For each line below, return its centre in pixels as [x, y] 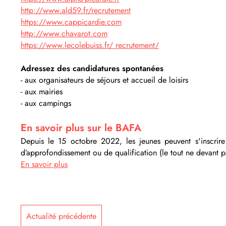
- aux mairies [42, 92]
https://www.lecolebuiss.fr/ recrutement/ [90, 45]
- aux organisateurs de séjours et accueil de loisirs [106, 80]
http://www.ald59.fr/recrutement [76, 10]
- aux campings [46, 103]
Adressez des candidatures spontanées [93, 68]
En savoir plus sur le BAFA [81, 128]
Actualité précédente [61, 216]
